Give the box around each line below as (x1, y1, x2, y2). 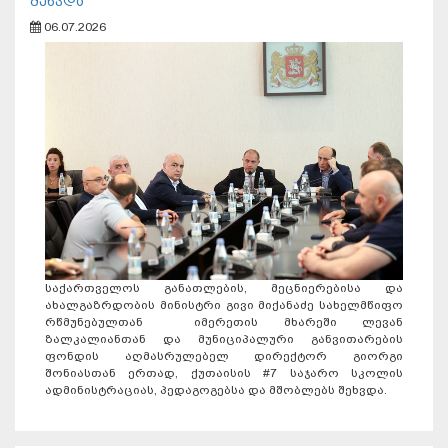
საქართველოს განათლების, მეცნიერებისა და (45, 281, 403, 296)
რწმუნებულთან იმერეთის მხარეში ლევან (45, 315, 403, 330)
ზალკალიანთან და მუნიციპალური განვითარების (45, 332, 403, 347)
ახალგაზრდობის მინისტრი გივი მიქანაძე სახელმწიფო (45, 298, 403, 313)
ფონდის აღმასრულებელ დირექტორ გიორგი (45, 349, 403, 364)
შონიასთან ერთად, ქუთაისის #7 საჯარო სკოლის (45, 366, 403, 381)
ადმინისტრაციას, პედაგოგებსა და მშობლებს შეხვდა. (45, 383, 387, 398)
